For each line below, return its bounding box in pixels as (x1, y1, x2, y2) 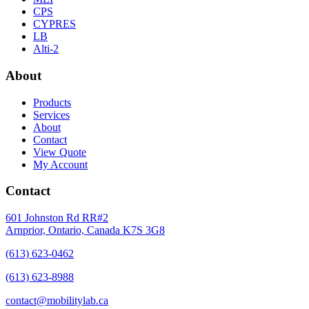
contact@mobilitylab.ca (6, 295, 108, 307)
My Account (33, 158, 88, 170)
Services (33, 108, 70, 121)
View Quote (33, 146, 86, 158)
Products (33, 96, 71, 108)
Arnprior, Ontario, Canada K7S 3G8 (6, 224, 165, 237)
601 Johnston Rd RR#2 (6, 212, 108, 224)
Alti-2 (33, 43, 59, 55)
